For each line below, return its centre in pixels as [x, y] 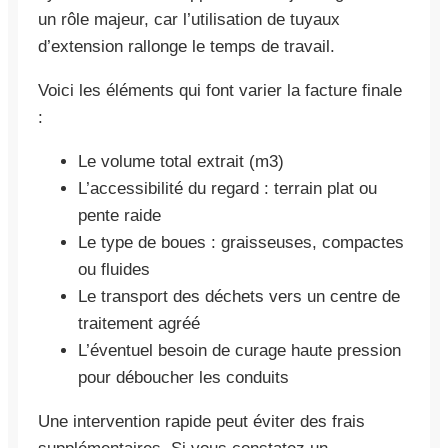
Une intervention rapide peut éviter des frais [201, 421]
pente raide [119, 215]
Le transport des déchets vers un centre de [239, 296]
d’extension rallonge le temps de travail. [186, 46]
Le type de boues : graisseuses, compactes [241, 242]
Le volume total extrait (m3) [181, 161]
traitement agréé [139, 323]
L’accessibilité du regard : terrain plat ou [227, 188]
